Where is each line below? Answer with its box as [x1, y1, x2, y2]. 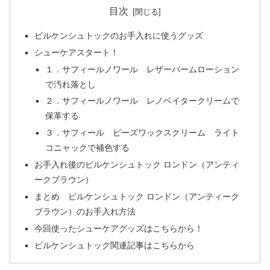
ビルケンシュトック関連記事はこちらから [34, 240, 195, 250]
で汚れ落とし [45, 79, 96, 89]
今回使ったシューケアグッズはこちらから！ [34, 223, 204, 233]
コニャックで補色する [45, 143, 130, 153]
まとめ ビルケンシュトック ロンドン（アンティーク [34, 192, 240, 202]
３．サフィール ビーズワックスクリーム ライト [45, 128, 239, 138]
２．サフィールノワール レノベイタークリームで [45, 96, 239, 106]
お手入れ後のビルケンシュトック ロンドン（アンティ [34, 160, 240, 170]
